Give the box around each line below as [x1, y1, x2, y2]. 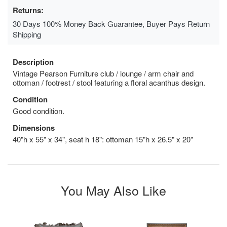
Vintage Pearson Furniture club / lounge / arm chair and [13, 67, 194, 79]
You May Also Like [61, 180, 166, 199]
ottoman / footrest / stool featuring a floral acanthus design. [13, 77, 205, 88]
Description [13, 56, 54, 67]
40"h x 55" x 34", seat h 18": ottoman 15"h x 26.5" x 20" [13, 133, 193, 144]
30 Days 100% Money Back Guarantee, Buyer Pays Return [13, 18, 210, 29]
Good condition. [13, 105, 64, 116]
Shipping [13, 28, 41, 40]
